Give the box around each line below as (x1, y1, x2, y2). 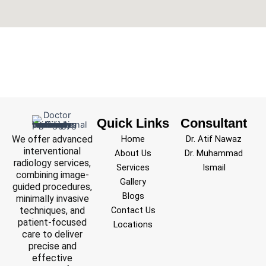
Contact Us (110, 205, 156, 216)
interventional (24, 145, 81, 157)
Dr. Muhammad (185, 148, 243, 159)
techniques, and (20, 205, 85, 216)
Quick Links (97, 116, 169, 131)
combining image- (15, 169, 89, 180)
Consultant (180, 116, 247, 131)
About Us (115, 148, 151, 159)
